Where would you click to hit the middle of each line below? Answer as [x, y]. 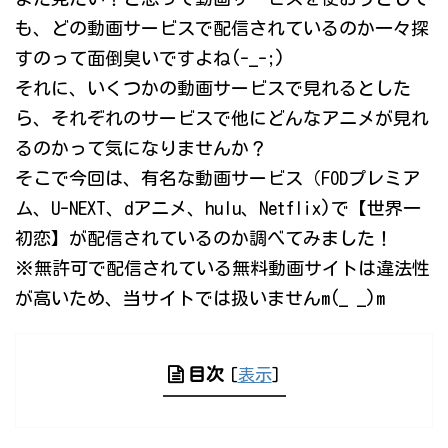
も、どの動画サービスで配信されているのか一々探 [222, 28]
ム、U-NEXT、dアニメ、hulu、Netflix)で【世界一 [218, 208]
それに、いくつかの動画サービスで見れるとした [213, 88]
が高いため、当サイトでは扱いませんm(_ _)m [200, 298]
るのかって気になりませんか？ [141, 148]
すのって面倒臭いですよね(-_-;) [150, 58]
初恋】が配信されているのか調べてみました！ [204, 238]
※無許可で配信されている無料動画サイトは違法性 [222, 268]
